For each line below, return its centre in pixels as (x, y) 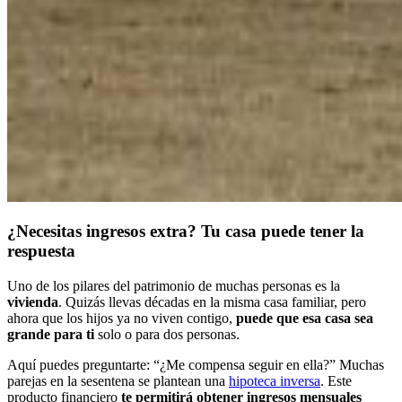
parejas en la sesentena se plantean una (118, 381)
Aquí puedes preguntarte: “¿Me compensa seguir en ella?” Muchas (196, 365)
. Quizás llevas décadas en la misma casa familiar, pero (212, 302)
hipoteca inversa (275, 381)
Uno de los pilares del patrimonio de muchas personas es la (174, 286)
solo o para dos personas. (169, 335)
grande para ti (52, 335)
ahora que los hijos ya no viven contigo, (122, 319)
